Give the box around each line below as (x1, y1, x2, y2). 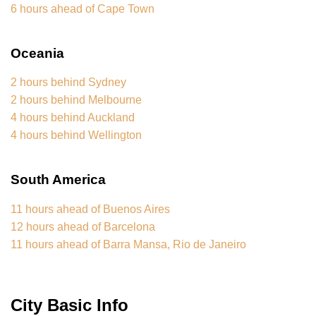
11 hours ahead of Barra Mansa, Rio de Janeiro (11, 238, 246, 251)
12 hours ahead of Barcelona (11, 221, 155, 233)
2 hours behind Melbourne (11, 94, 142, 107)
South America (11, 172, 106, 188)
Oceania (11, 45, 64, 61)
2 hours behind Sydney (11, 76, 126, 89)
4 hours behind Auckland (11, 111, 135, 124)
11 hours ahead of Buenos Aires (11, 203, 170, 216)
